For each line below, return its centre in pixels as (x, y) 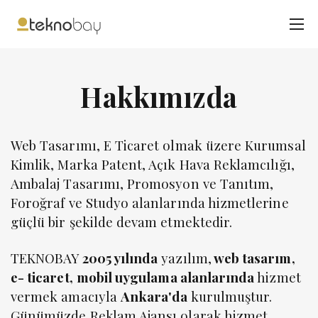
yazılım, (185, 258)
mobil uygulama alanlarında (165, 277)
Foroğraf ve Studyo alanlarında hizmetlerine (150, 202)
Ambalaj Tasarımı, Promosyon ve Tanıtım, (142, 183)
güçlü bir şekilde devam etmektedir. (122, 221)
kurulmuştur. (230, 296)
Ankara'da (154, 296)
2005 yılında (120, 258)
